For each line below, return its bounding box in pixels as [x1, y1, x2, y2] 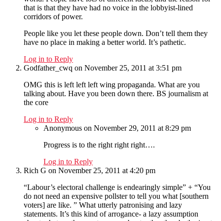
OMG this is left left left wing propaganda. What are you [24, 80, 200, 89]
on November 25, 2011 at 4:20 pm [48, 166, 155, 175]
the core [24, 98, 48, 107]
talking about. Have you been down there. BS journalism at [24, 89, 208, 98]
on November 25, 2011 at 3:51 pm [74, 64, 182, 73]
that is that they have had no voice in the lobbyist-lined [24, 3, 193, 12]
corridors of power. [24, 12, 83, 21]
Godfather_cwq [24, 64, 73, 73]
